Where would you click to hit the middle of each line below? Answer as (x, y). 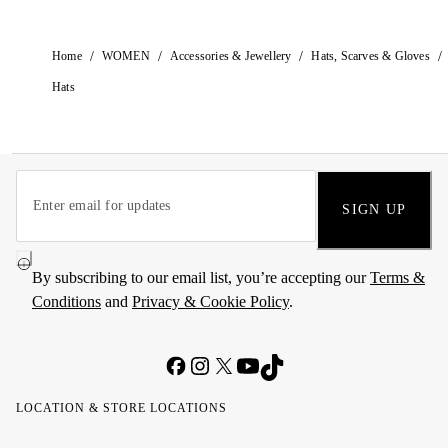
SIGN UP (374, 209)
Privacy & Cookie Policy (210, 301)
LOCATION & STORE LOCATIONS (121, 408)
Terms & (397, 277)
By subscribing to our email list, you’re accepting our (201, 277)
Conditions (66, 301)
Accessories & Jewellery (230, 56)
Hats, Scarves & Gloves (370, 56)
